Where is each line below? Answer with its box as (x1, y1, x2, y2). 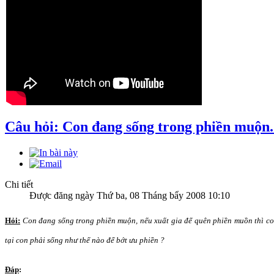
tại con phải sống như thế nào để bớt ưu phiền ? (5, 235, 165, 245)
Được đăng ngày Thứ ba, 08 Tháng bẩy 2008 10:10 (29, 190, 230, 201)
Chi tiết (5, 179, 33, 190)
